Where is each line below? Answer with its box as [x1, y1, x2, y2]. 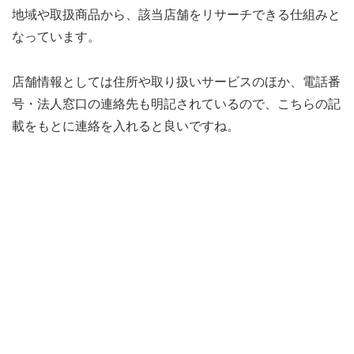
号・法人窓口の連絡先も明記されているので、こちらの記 [12, 96, 341, 111]
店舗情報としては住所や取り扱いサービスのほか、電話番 [12, 74, 341, 88]
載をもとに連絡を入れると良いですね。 [12, 119, 239, 133]
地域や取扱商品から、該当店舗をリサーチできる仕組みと [12, 7, 341, 21]
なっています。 [12, 29, 100, 43]
